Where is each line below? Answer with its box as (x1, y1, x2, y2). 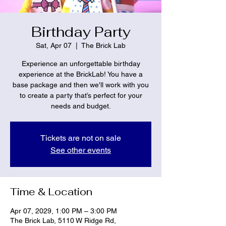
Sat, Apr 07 (36, 41, 72, 49)
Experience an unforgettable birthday (21, 59, 140, 68)
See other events (50, 145, 111, 155)
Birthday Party (31, 22, 131, 41)
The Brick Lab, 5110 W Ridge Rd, (10, 216, 116, 224)
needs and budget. (50, 101, 111, 110)
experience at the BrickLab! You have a (19, 70, 143, 78)
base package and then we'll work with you (13, 80, 149, 89)
